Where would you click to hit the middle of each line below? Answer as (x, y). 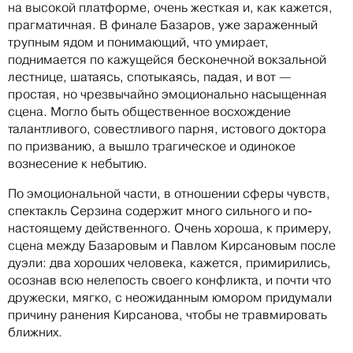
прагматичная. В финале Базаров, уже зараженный (163, 24)
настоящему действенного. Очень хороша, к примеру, (170, 228)
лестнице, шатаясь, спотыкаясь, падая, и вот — (150, 76)
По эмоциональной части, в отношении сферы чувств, (169, 193)
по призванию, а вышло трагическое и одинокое (152, 146)
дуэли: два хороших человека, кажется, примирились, (169, 262)
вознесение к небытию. (78, 163)
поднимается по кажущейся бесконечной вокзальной (167, 59)
